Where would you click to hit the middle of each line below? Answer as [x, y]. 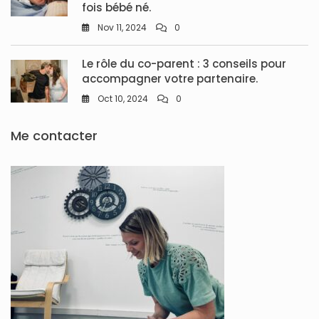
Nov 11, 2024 [122, 28]
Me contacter [54, 136]
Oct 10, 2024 [123, 99]
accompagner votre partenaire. [170, 79]
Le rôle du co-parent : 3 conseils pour [184, 64]
